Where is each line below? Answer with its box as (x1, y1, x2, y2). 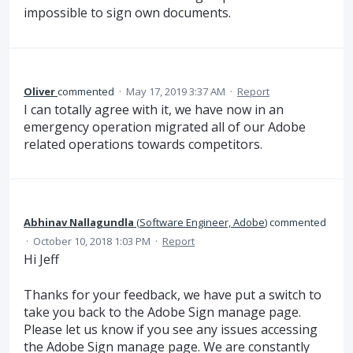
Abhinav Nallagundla (24, 215, 134, 230)
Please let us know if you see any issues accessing (24, 320, 318, 338)
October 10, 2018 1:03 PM (33, 234, 150, 249)
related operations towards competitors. (24, 135, 262, 153)
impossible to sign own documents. (24, 4, 231, 22)
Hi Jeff (24, 251, 59, 269)
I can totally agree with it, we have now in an (24, 100, 284, 118)
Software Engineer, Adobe (139, 215, 265, 230)
